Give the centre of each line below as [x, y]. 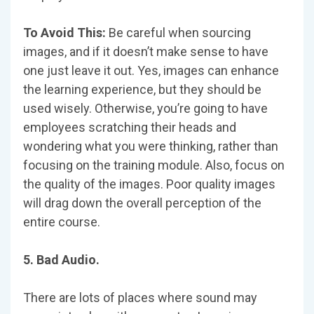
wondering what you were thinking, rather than [151, 146]
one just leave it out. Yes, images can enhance [151, 71]
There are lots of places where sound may [140, 298]
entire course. [62, 222]
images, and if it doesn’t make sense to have [146, 52]
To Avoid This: [66, 33]
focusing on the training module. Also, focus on [154, 165]
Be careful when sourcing [180, 33]
